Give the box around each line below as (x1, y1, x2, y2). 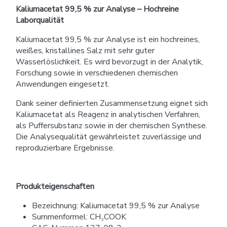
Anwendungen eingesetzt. (16, 78, 109, 90)
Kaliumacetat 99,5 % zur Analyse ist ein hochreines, (16, 33, 200, 45)
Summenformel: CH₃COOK (32, 211, 126, 222)
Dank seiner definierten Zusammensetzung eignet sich (16, 97, 208, 109)
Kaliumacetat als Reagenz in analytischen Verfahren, (16, 108, 200, 120)
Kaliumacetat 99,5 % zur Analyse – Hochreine (16, 3, 179, 15)
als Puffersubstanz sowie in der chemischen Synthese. (16, 120, 207, 131)
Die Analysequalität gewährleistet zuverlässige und (16, 131, 201, 142)
